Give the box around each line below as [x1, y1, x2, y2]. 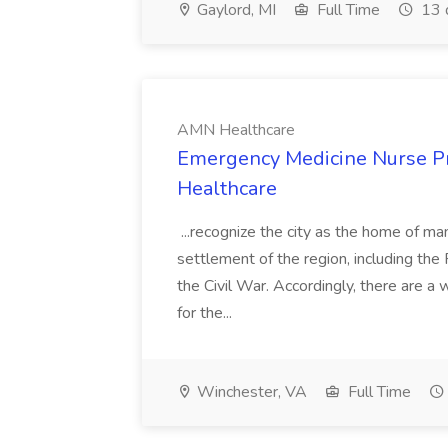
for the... [177, 302, 236, 324]
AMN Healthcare [177, 119, 295, 141]
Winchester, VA [193, 381, 307, 403]
